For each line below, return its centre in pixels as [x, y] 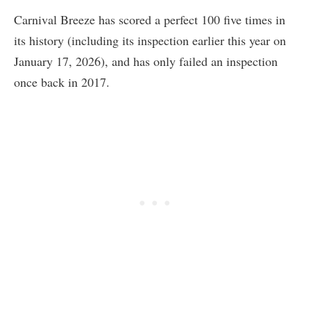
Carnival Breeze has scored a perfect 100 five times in [150, 19]
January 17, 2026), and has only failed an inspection [146, 61]
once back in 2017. [62, 82]
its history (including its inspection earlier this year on [150, 40]
